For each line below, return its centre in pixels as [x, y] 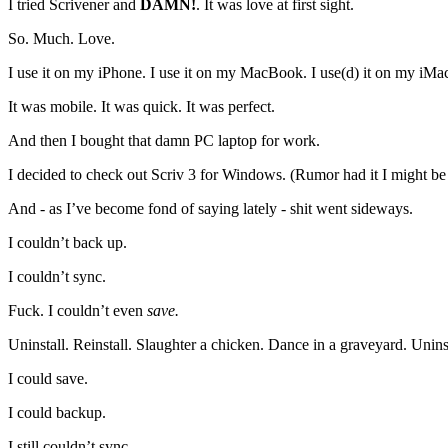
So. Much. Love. [61, 39]
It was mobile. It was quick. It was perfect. [141, 107]
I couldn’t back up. [67, 243]
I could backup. [57, 413]
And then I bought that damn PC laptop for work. [164, 141]
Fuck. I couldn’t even [77, 311]
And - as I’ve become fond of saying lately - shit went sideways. [210, 209]
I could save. [48, 379]
